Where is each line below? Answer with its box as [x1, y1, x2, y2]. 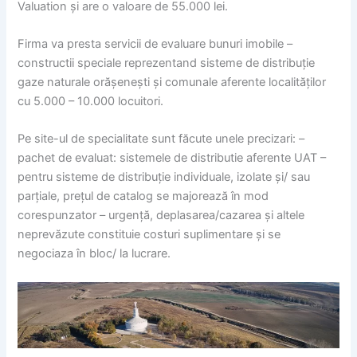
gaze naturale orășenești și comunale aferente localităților [18, 74, 327, 89]
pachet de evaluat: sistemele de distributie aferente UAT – [18, 151, 327, 166]
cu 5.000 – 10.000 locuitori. [18, 93, 164, 108]
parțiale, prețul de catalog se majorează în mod [18, 189, 269, 204]
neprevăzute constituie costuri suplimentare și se [18, 227, 281, 242]
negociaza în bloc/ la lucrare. [18, 246, 171, 261]
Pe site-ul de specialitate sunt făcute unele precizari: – [18, 131, 305, 147]
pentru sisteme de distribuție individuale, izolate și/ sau [18, 170, 311, 185]
